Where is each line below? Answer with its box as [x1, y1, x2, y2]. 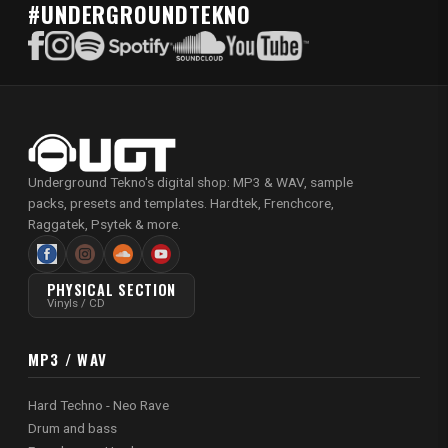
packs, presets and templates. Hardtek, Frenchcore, [28, 194, 334, 211]
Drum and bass [28, 420, 117, 437]
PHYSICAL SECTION [46, 278, 177, 300]
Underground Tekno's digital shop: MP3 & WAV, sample [28, 173, 353, 190]
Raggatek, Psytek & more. [28, 215, 181, 232]
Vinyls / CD [46, 295, 105, 310]
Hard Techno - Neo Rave [28, 397, 169, 414]
